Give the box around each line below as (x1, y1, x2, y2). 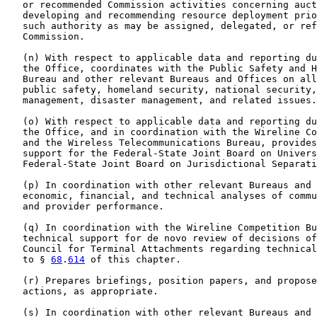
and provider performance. (6, 201, 164, 212)
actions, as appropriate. (6, 286, 158, 296)
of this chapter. (85, 254, 181, 265)
